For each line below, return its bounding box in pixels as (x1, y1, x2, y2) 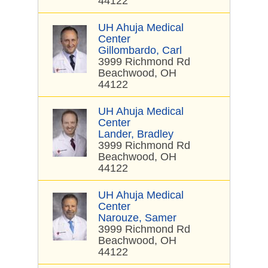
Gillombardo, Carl (98, 44, 182, 56)
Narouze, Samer (98, 212, 176, 224)
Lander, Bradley (98, 128, 173, 140)
